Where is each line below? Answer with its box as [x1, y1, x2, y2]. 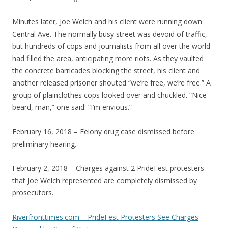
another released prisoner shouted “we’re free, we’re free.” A [12, 78, 211, 88]
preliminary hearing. [12, 139, 76, 149]
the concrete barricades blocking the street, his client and [12, 66, 200, 76]
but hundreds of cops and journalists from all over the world [12, 41, 210, 51]
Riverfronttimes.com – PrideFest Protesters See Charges [12, 212, 198, 222]
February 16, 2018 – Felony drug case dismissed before [12, 127, 194, 137]
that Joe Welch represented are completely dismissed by [12, 176, 197, 186]
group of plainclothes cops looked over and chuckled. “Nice [12, 90, 207, 100]
